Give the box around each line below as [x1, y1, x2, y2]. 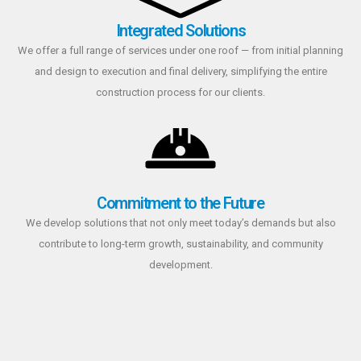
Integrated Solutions [115, 20, 246, 40]
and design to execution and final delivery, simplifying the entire [34, 64, 327, 77]
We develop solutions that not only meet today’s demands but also [25, 216, 336, 229]
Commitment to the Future [97, 193, 264, 213]
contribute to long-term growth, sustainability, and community [38, 237, 323, 250]
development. [148, 258, 213, 271]
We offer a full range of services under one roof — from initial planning [18, 44, 343, 56]
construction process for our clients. [96, 85, 265, 98]
